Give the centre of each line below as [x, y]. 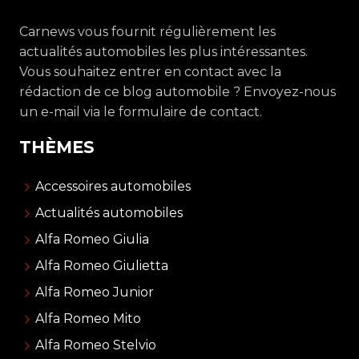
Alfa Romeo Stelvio [95, 345]
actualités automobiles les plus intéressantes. [163, 51]
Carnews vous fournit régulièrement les [147, 31]
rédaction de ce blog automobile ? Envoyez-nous [177, 91]
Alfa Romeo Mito [88, 318]
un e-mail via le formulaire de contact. [141, 111]
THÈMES [57, 147]
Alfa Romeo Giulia [92, 239]
